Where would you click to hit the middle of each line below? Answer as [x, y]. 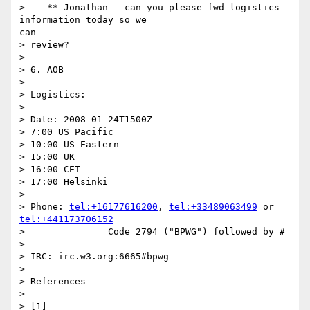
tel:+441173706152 [66, 219]
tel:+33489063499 [213, 207]
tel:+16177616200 [113, 207]
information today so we [83, 20]
